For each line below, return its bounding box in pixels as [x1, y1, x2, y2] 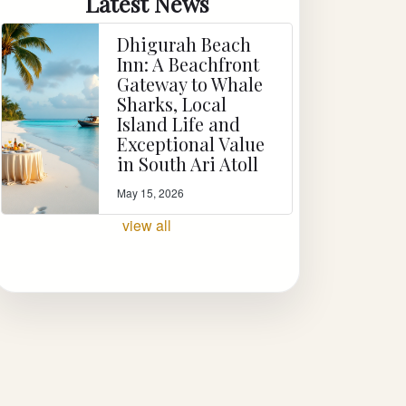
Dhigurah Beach [116, 31, 251, 56]
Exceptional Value [116, 130, 265, 156]
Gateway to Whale [116, 71, 263, 96]
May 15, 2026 [116, 184, 184, 200]
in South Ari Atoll [116, 150, 258, 176]
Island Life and [116, 111, 240, 136]
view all [122, 214, 171, 236]
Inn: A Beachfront [116, 51, 259, 76]
